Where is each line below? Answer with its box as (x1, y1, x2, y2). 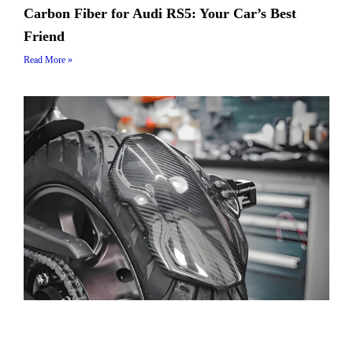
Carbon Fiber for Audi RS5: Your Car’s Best (24, 6, 296, 22)
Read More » (24, 54, 72, 66)
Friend (24, 28, 65, 45)
